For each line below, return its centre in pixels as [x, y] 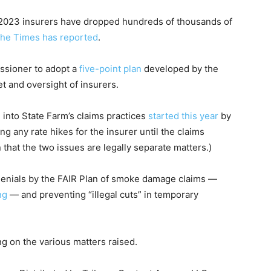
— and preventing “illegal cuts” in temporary [103, 194]
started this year [183, 116]
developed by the [181, 68]
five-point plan [112, 68]
